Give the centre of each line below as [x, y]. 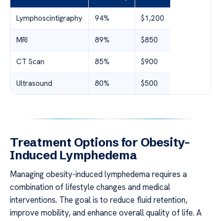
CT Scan [30, 61]
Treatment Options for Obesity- [100, 142]
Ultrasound [34, 83]
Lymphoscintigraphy [49, 18]
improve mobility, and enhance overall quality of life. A [106, 212]
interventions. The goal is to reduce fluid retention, [99, 200]
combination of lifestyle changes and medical [90, 187]
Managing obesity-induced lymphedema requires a [98, 174]
